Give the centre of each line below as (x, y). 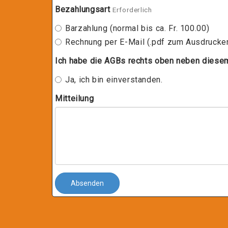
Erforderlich (132, 10)
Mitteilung (75, 98)
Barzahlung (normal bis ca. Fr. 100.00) (137, 28)
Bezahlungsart (83, 9)
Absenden (87, 183)
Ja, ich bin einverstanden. (114, 80)
